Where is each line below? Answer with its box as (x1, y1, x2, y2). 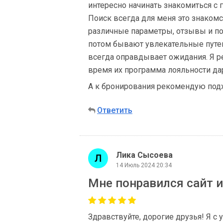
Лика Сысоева (116, 150, 173, 160)
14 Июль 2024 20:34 (116, 161, 172, 169)
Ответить (97, 106, 132, 115)
